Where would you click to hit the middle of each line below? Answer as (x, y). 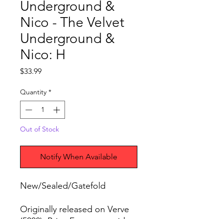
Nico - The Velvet (72, 22)
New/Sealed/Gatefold (63, 186)
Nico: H (43, 55)
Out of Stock (40, 129)
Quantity (33, 92)
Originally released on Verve (75, 209)
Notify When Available (79, 157)
